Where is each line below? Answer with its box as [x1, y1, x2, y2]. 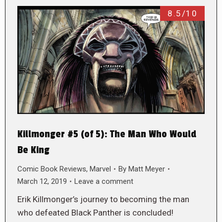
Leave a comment [74, 176, 133, 186]
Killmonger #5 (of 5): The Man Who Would [17, 128, 196, 140]
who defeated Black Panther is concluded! [17, 207, 173, 218]
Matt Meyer [128, 164, 165, 173]
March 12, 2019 [17, 176, 67, 186]
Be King [17, 144, 50, 156]
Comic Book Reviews [17, 164, 86, 173]
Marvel [90, 164, 111, 173]
